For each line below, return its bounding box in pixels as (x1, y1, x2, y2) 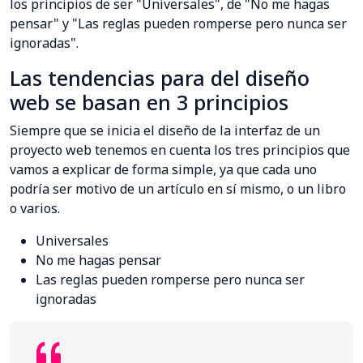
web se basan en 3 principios (10, 88, 288, 117)
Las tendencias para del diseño (10, 64, 310, 92)
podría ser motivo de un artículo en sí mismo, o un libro (10, 180, 346, 199)
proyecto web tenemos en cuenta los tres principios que (10, 141, 350, 160)
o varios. (10, 199, 60, 218)
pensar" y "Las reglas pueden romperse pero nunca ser (10, 15, 347, 33)
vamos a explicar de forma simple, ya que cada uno (10, 160, 317, 179)
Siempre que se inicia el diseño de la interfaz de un (10, 122, 320, 140)
